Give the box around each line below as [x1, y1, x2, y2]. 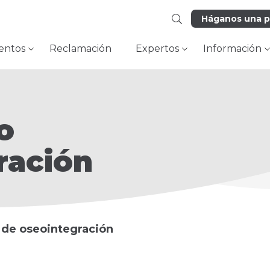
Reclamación [49, 43, 111, 54]
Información [203, 43, 262, 54]
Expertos [136, 43, 179, 54]
